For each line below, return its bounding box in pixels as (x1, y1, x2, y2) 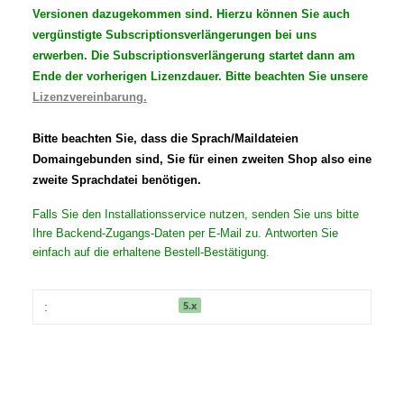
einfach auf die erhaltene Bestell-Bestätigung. (32, 245, 270, 260)
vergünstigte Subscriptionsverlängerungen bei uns (32, 28, 317, 42)
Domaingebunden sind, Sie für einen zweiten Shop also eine (32, 152, 372, 167)
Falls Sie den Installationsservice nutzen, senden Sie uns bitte (32, 207, 359, 222)
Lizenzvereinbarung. (32, 90, 147, 105)
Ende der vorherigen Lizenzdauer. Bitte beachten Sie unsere (32, 69, 368, 84)
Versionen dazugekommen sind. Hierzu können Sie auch (32, 7, 350, 22)
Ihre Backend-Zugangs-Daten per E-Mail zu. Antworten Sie (32, 226, 338, 241)
